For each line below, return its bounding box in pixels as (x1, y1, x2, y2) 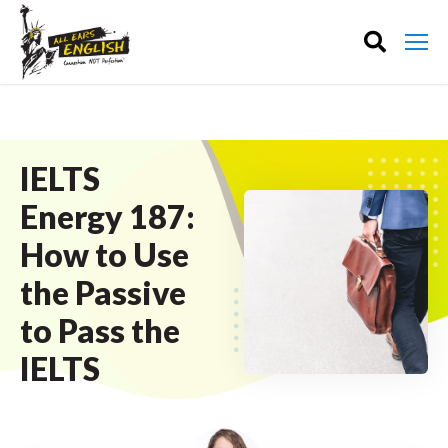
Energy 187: (20, 197, 195, 236)
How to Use (20, 235, 189, 274)
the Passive (20, 273, 186, 312)
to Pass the (20, 311, 180, 350)
